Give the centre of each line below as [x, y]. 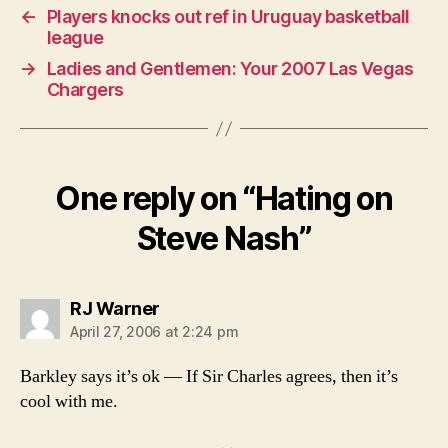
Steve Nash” [224, 238]
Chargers [85, 89]
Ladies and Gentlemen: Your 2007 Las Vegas [230, 68]
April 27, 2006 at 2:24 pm [154, 331]
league [75, 37]
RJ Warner [115, 308]
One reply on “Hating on [224, 198]
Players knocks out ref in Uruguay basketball [228, 16]
